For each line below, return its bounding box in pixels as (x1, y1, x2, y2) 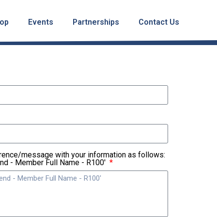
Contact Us (139, 17, 180, 27)
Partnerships (73, 17, 120, 27)
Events (28, 17, 54, 27)
